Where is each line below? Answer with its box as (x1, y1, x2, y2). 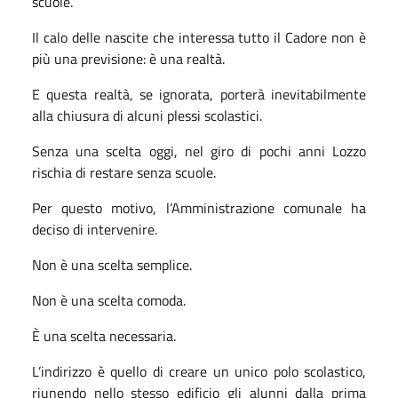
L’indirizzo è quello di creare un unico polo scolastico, (32, 360, 366, 382)
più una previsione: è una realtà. (32, 47, 225, 69)
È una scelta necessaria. (32, 324, 176, 346)
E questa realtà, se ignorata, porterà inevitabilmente (32, 83, 366, 105)
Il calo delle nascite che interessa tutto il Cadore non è (32, 26, 366, 48)
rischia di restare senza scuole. (32, 161, 216, 183)
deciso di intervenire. (32, 218, 157, 240)
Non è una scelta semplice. (32, 253, 192, 275)
